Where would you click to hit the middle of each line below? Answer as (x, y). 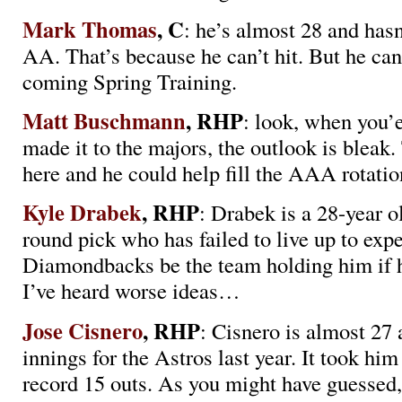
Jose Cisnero (83, 330)
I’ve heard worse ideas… (131, 291)
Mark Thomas (90, 29)
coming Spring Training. (130, 81)
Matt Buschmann (104, 120)
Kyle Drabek (82, 213)
